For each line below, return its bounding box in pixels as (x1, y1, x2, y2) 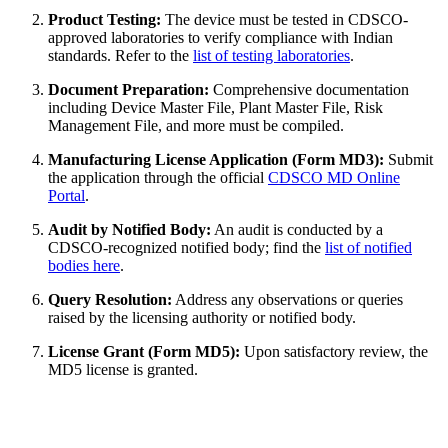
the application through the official (48, 168, 268, 186)
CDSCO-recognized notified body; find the (48, 238, 325, 256)
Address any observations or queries (172, 290, 403, 308)
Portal (48, 186, 85, 204)
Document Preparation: (48, 80, 209, 98)
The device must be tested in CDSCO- (161, 10, 408, 28)
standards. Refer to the (48, 46, 193, 64)
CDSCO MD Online (268, 168, 400, 186)
